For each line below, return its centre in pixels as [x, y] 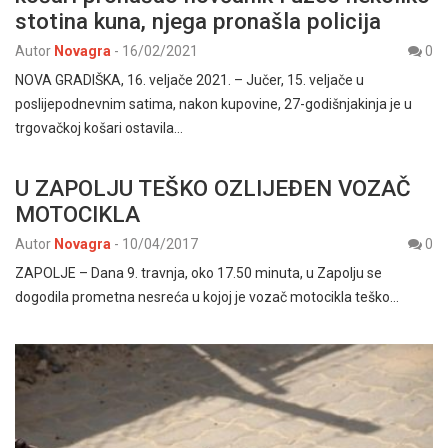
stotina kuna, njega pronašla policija [198, 20]
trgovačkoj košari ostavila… [99, 127]
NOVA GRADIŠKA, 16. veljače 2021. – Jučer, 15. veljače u [189, 79]
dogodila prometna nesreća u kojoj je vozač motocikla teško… [207, 296]
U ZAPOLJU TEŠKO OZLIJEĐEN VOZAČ [213, 187]
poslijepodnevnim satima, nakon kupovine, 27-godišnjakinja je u [213, 103]
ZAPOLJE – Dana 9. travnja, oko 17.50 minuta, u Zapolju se [198, 272]
